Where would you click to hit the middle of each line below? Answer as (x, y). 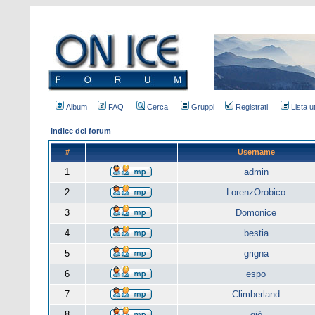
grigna (256, 253)
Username (256, 152)
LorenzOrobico (256, 192)
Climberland (256, 294)
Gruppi (202, 107)
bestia (256, 233)
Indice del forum (81, 131)
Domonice (256, 213)
